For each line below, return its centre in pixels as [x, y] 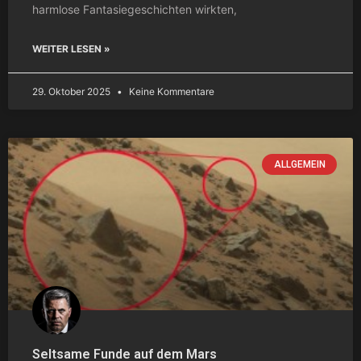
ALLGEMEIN [299, 164]
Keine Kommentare [170, 91]
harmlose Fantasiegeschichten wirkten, [135, 9]
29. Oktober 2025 [73, 91]
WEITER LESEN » [71, 48]
